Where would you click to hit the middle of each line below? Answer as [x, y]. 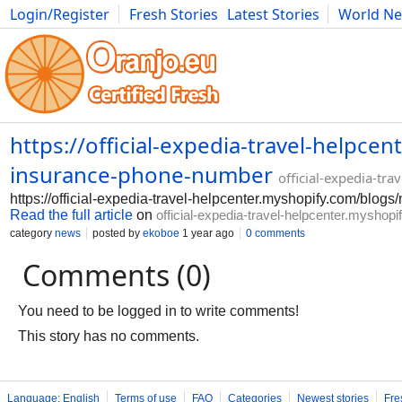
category [32, 233]
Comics [133, 34]
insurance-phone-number [141, 175]
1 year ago [207, 233]
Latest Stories [273, 14]
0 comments [275, 233]
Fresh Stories [174, 14]
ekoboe [161, 233]
